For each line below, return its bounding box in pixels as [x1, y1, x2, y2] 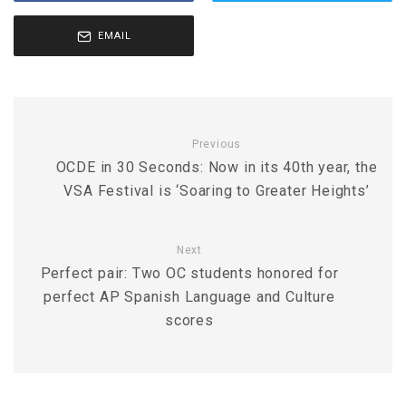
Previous [191, 138, 242, 150]
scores [165, 312, 214, 329]
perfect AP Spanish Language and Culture [43, 288, 335, 305]
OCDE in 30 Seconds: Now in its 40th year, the [55, 159, 378, 176]
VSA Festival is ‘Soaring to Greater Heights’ [63, 182, 370, 199]
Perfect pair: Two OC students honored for [40, 265, 339, 282]
